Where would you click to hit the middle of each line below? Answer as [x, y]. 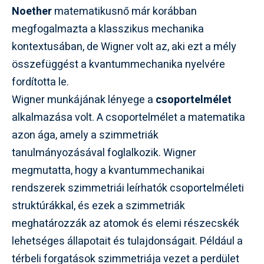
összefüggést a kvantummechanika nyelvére [118, 65]
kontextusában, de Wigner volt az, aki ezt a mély [124, 47]
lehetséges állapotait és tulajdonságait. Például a [127, 241]
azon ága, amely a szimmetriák [85, 135]
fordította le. [40, 82]
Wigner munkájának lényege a [84, 100]
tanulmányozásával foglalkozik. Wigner [104, 153]
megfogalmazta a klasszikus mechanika [108, 29]
